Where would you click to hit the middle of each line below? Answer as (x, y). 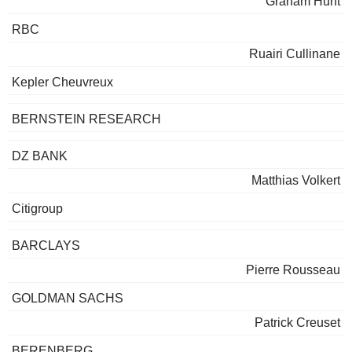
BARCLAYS (46, 246)
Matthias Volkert (296, 181)
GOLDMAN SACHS (68, 299)
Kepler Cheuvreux (62, 82)
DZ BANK (40, 156)
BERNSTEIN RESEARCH (86, 119)
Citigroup (37, 209)
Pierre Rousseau (293, 270)
